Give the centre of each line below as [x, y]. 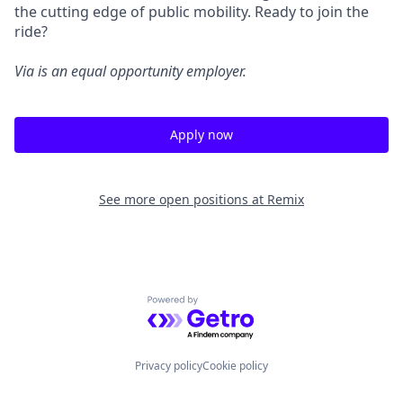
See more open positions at [183, 199]
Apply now [201, 134]
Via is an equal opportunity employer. [130, 71]
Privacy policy [169, 366]
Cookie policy [235, 366]
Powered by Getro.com [225, 305]
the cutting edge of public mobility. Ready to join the [192, 12]
